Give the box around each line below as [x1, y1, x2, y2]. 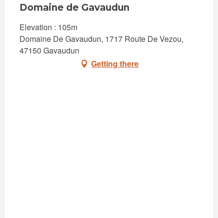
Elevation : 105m [19, 21, 77, 33]
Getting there [91, 57, 139, 69]
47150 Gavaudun [19, 44, 79, 56]
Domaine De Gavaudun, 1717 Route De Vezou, [19, 33, 183, 44]
